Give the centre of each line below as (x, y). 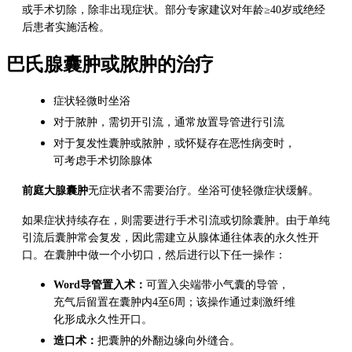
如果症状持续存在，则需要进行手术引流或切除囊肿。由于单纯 (176, 220)
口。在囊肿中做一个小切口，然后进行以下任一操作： (154, 255)
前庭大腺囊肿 (55, 190)
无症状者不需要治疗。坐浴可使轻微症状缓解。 (203, 190)
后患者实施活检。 (66, 27)
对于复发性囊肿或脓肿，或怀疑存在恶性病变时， (174, 143)
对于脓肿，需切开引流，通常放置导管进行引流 (169, 122)
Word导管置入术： (100, 284)
